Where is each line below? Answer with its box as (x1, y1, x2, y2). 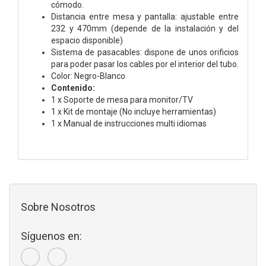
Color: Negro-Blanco (51, 71, 125, 81)
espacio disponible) (51, 35, 123, 45)
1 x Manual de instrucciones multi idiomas (51, 118, 207, 128)
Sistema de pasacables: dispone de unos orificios (51, 47, 239, 57)
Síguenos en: (21, 229, 82, 242)
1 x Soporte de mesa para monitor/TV (51, 94, 193, 104)
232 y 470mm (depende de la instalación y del (51, 23, 239, 33)
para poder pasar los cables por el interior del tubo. (51, 59, 239, 69)
